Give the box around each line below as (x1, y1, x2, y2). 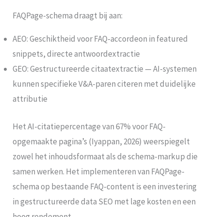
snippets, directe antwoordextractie (13, 48, 140, 60)
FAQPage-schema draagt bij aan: (13, 10, 123, 21)
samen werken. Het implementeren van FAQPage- (13, 166, 185, 177)
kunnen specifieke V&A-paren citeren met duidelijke (13, 78, 196, 90)
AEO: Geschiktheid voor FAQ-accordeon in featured (13, 33, 188, 45)
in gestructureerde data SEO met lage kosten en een (13, 196, 196, 207)
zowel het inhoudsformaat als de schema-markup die (13, 151, 198, 162)
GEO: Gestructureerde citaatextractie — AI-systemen (13, 63, 197, 75)
